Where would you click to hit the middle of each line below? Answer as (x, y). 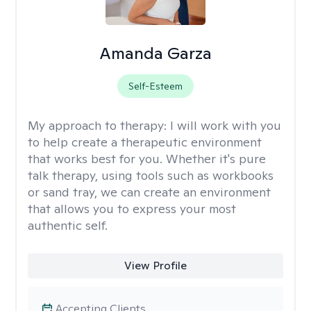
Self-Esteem (155, 86)
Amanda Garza (155, 53)
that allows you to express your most (132, 209)
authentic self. (68, 225)
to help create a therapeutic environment (145, 142)
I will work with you (226, 125)
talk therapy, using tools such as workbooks (151, 175)
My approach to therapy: (99, 125)
